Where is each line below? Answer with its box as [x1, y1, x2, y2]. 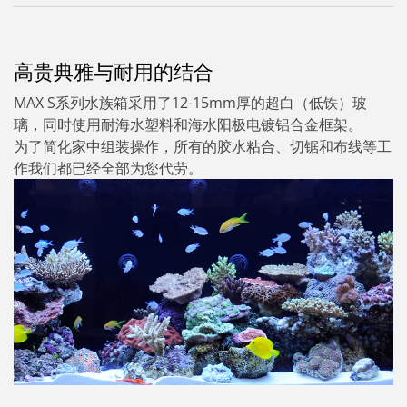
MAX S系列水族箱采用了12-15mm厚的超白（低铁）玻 [14, 93, 367, 114]
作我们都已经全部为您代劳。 [14, 158, 203, 179]
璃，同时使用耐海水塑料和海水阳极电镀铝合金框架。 [14, 114, 362, 135]
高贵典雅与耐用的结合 [14, 60, 213, 84]
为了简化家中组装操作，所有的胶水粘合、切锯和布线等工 [14, 136, 392, 157]
